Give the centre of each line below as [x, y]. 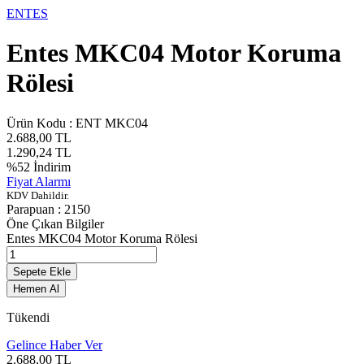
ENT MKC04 [112, 123]
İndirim [50, 167]
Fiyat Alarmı [39, 181]
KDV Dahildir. [38, 195]
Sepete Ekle [42, 271]
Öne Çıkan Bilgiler [55, 223]
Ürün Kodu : [41, 123]
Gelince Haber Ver [54, 344]
